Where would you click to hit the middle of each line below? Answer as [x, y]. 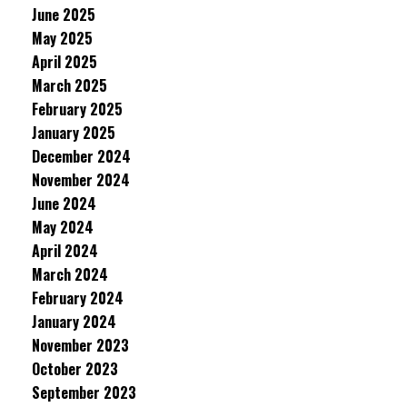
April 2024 [65, 251]
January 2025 [74, 133]
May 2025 [62, 38]
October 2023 [75, 369]
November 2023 [80, 345]
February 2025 [77, 109]
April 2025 [65, 62]
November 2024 [81, 180]
